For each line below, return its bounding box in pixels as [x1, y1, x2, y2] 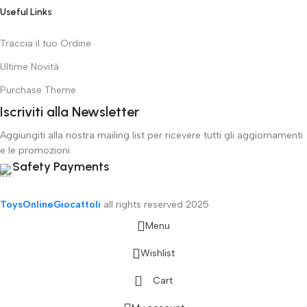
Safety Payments [12, 158, 109, 174]
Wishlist [140, 247, 175, 259]
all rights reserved [101, 198, 183, 210]
